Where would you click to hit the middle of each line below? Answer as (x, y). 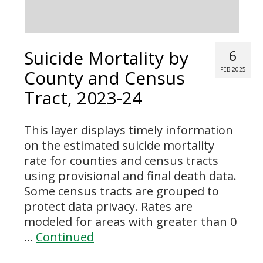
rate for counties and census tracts (121, 161)
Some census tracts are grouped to (122, 191)
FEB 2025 (233, 70)
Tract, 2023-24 (83, 98)
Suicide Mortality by (106, 58)
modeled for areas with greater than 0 (130, 222)
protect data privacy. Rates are (108, 207)
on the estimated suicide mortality (119, 146)
